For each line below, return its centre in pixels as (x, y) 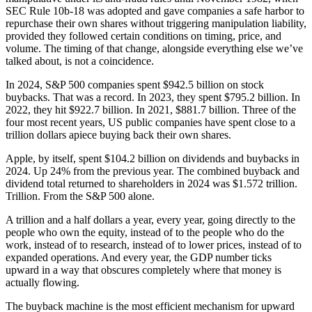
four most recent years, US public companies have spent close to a (150, 122)
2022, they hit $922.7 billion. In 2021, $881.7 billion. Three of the (151, 109)
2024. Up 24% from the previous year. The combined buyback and (153, 171)
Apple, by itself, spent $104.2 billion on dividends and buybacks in (153, 158)
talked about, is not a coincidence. (80, 61)
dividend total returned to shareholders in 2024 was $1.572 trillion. (151, 183)
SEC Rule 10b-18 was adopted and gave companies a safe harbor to (155, 10)
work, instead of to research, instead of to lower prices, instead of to (154, 244)
